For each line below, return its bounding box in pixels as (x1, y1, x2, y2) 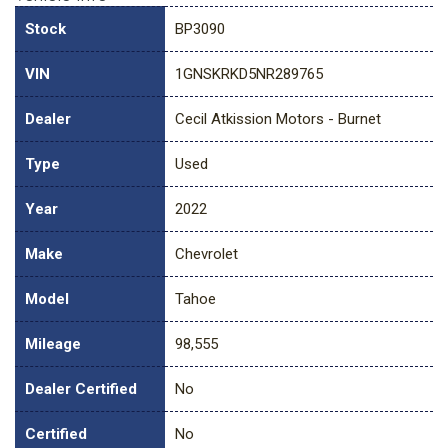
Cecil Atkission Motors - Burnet (175, 110, 381, 129)
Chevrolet (175, 245, 238, 264)
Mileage (25, 335, 81, 354)
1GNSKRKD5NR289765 (175, 65, 323, 84)
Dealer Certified (25, 380, 137, 399)
